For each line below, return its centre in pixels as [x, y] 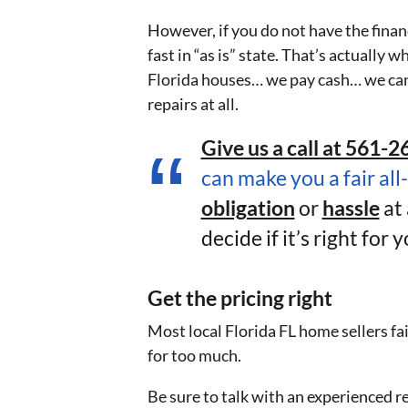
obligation [248, 208]
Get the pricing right [240, 298]
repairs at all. [193, 103]
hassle [351, 208]
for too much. [194, 355]
